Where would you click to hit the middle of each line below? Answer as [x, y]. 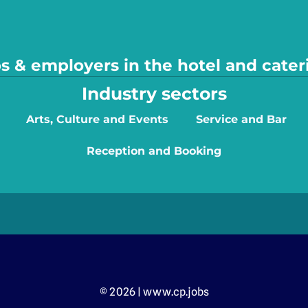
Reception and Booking [154, 151]
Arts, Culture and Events [97, 119]
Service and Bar [241, 119]
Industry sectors [154, 93]
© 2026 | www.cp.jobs [154, 291]
